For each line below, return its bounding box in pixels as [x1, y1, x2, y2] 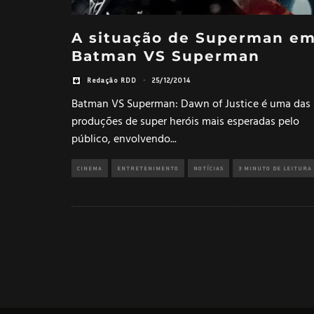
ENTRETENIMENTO [117, 164, 179, 172]
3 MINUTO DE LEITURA [238, 164, 312, 172]
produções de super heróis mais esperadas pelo [71, 112, 299, 131]
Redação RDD [87, 76, 137, 85]
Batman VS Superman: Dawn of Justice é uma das [71, 95, 310, 114]
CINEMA [77, 164, 102, 172]
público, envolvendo [71, 130, 170, 149]
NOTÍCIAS [193, 164, 224, 172]
